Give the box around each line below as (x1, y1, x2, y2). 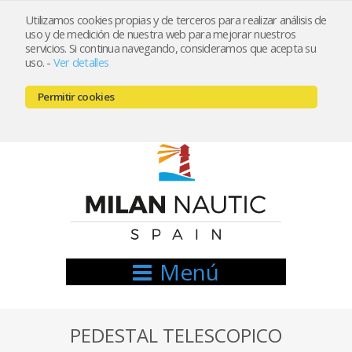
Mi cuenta (163, 38, 214, 53)
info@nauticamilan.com (124, 69, 245, 84)
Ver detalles (53, 54, 109, 70)
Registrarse (82, 38, 141, 53)
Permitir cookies (38, 90, 115, 104)
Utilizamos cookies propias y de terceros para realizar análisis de (25, 12, 327, 27)
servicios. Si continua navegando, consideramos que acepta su (25, 40, 316, 56)
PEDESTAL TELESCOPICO (70, 322, 282, 348)
